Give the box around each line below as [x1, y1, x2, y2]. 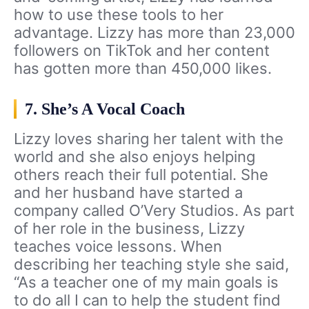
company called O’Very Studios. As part [14, 201, 295, 220]
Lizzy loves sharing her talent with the [14, 130, 283, 148]
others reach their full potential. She [14, 166, 268, 184]
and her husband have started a [14, 183, 243, 202]
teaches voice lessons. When [14, 237, 222, 256]
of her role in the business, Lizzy [14, 219, 245, 238]
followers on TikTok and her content [14, 41, 270, 60]
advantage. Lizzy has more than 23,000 [14, 23, 295, 42]
